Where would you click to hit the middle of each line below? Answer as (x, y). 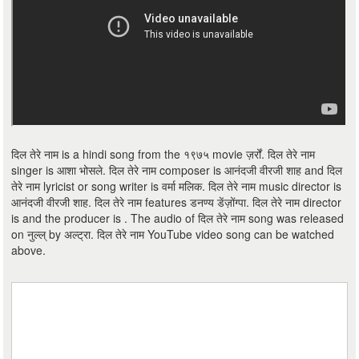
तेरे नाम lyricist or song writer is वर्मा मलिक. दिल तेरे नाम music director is (177, 186)
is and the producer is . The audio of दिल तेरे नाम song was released (178, 218)
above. (29, 250)
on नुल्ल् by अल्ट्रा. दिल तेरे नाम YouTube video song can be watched (173, 234)
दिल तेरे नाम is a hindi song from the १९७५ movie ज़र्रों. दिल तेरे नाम (163, 154)
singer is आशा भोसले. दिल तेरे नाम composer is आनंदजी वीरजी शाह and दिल (177, 170)
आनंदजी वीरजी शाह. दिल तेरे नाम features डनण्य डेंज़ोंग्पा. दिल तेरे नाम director (177, 202)
